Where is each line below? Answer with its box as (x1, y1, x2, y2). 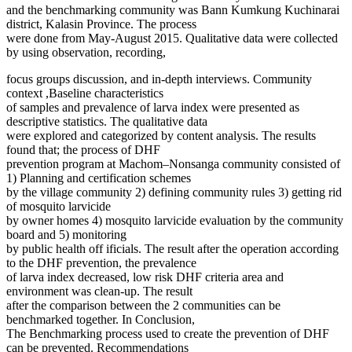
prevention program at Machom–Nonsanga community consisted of (6, 157, 340, 171)
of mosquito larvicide (6, 200, 111, 214)
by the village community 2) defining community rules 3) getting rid (6, 185, 342, 200)
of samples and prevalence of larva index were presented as (6, 101, 299, 115)
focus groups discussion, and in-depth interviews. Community (6, 72, 312, 86)
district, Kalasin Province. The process (6, 17, 196, 31)
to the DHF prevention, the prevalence (6, 256, 196, 270)
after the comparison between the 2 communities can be (6, 299, 280, 313)
